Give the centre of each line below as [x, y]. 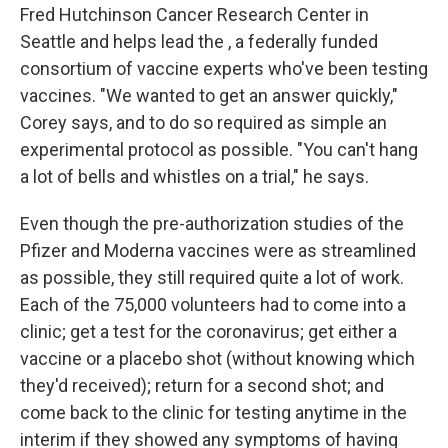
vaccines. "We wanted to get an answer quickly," [209, 95]
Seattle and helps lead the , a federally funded [199, 41]
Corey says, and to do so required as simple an [203, 122]
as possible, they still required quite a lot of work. [212, 277]
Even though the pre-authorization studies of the [212, 223]
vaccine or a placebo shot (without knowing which [217, 358]
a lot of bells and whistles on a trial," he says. [194, 176]
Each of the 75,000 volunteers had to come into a [213, 304]
